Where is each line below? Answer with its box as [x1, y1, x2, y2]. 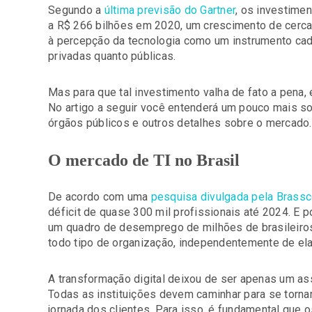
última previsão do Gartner [104, 3, 235, 17]
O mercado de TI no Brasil [48, 151, 240, 169]
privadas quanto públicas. [48, 49, 176, 63]
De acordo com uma [48, 190, 151, 203]
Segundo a [48, 3, 104, 17]
